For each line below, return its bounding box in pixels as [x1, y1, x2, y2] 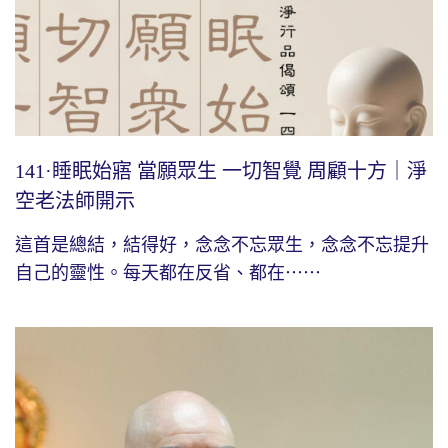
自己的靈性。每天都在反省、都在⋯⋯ [15, 262, 321, 283]
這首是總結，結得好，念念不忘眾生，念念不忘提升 [15, 234, 429, 255]
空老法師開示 [15, 189, 135, 212]
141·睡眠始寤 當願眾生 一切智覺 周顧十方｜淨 [15, 159, 427, 182]
